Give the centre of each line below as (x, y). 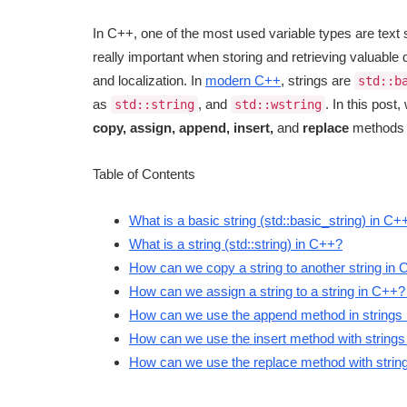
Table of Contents (144, 174)
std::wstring (278, 105)
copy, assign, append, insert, (183, 128)
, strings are (318, 81)
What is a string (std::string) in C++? (236, 244)
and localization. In (149, 81)
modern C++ (243, 81)
